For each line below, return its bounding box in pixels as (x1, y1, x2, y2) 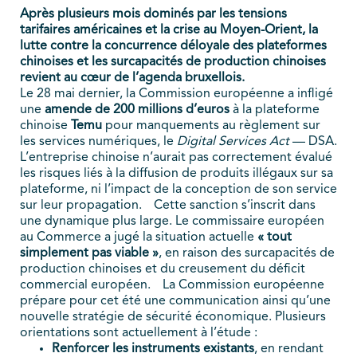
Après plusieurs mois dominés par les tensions (20, 8, 287, 22)
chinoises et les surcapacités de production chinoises (20, 56, 326, 69)
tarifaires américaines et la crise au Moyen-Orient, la (20, 24, 318, 37)
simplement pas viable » (20, 247, 159, 261)
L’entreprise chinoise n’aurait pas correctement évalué (20, 151, 332, 165)
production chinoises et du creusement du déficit (20, 263, 305, 277)
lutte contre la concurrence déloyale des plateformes (20, 40, 327, 53)
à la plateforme (229, 104, 320, 117)
